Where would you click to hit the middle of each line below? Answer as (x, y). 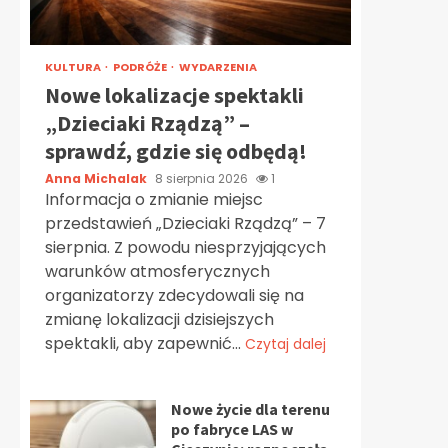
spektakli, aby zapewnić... (145, 343)
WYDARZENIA (218, 67)
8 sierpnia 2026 (203, 178)
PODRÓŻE (141, 67)
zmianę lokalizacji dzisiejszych (159, 319)
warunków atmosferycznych (157, 271)
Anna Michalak (97, 178)
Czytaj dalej (285, 344)
